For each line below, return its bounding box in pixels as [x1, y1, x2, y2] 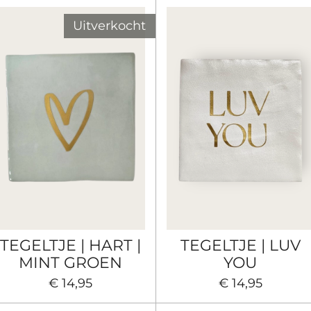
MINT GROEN [19, 253, 123, 271]
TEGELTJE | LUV [180, 235, 301, 254]
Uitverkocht [73, 18, 146, 33]
